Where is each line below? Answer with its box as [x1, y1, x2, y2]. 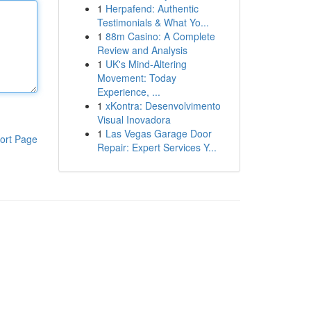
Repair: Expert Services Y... [96, 140, 217, 154]
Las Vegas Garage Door [105, 126, 212, 140]
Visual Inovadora [96, 112, 171, 126]
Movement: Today [96, 71, 176, 85]
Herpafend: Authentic [105, 1, 199, 15]
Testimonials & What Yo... [96, 15, 209, 29]
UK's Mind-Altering [105, 57, 187, 71]
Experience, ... [96, 85, 160, 99]
